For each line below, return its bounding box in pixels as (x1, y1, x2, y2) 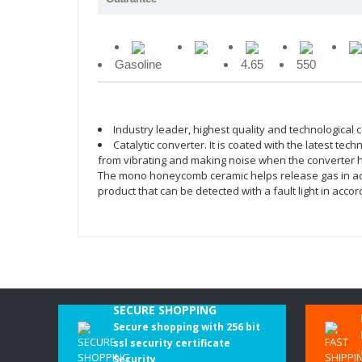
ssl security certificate (113, 336, 230, 350)
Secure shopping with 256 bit (113, 320, 260, 334)
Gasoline (115, 57, 162, 71)
